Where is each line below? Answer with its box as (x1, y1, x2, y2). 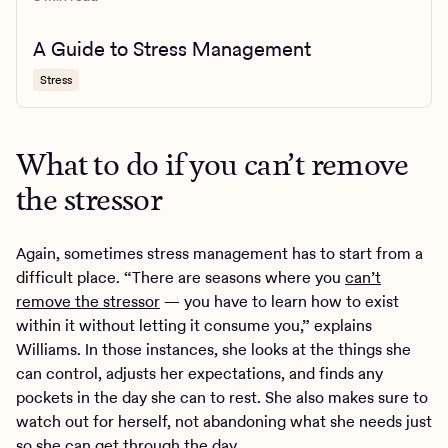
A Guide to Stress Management (33, 34, 311, 63)
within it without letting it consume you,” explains (16, 313, 372, 337)
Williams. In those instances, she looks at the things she (16, 337, 411, 361)
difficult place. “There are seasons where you (16, 265, 345, 289)
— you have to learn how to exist (160, 289, 399, 313)
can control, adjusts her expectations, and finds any (16, 361, 383, 385)
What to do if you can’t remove (16, 145, 409, 184)
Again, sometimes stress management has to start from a (16, 241, 423, 265)
